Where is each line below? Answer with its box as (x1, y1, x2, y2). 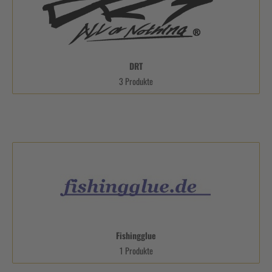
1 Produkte (119, 243, 153, 257)
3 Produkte (119, 74, 153, 87)
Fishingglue (116, 228, 156, 242)
